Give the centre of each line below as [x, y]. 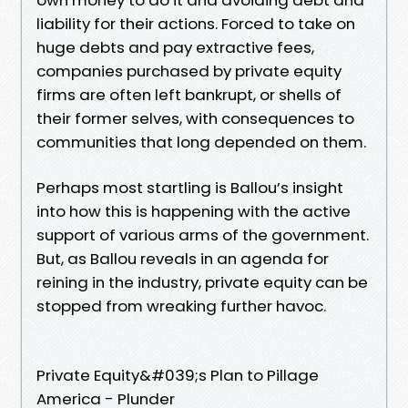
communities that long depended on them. [201, 142]
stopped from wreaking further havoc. [181, 306]
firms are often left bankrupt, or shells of [189, 94]
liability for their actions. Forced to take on [196, 23]
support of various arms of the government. [203, 235]
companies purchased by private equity [189, 71]
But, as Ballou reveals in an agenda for [183, 258]
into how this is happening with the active [194, 211]
